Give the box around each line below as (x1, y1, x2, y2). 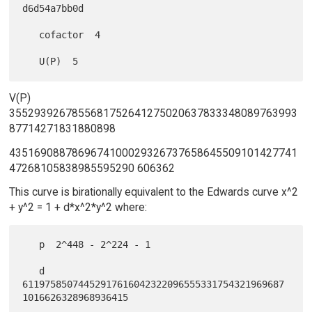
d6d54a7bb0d (22, 2, 84, 14)
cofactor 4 (22, 29, 40, 40)
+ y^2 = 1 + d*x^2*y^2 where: (8, 201, 147, 214)
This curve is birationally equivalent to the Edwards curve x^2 (8, 185, 298, 199)
